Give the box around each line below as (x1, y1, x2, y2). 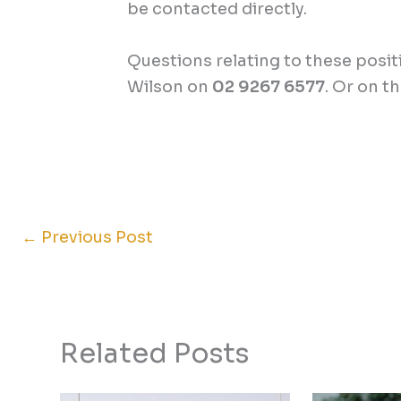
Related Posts (60, 337, 249, 371)
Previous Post (38, 227, 153, 248)
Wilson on (127, 77, 213, 98)
